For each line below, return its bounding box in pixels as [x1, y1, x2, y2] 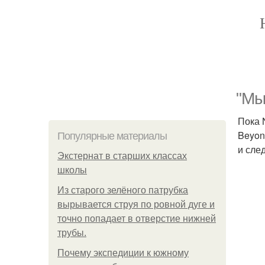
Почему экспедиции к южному [57, 248, 189, 258]
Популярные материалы [57, 130, 167, 142]
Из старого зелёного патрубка [57, 185, 188, 195]
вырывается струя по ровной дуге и [57, 199, 215, 209]
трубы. [57, 228, 86, 238]
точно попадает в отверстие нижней [57, 214, 216, 224]
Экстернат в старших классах [57, 151, 187, 161]
